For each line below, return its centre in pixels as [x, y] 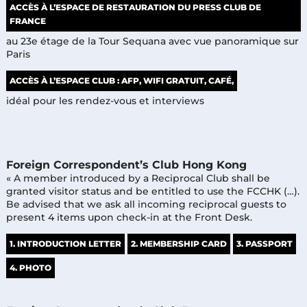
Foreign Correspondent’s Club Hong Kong [126, 164]
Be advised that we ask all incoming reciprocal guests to [146, 204]
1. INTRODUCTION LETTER [65, 243]
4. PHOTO [30, 267]
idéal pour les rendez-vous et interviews [105, 100]
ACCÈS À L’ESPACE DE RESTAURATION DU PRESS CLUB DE [135, 7]
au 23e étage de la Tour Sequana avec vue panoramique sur [152, 41]
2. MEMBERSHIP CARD [179, 243]
